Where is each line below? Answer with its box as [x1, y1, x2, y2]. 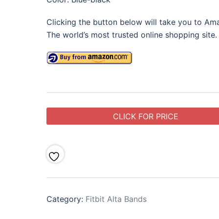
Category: [46, 194, 86, 204]
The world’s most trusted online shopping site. [46, 30, 217, 40]
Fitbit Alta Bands [85, 194, 147, 204]
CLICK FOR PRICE [113, 111, 179, 121]
